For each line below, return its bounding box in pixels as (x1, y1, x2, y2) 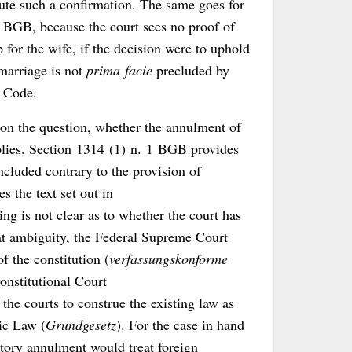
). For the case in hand (116, 314, 244, 334)
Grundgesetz (46, 314, 116, 334)
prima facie (86, 60, 152, 80)
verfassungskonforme (109, 248, 228, 268)
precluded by (152, 60, 229, 80)
